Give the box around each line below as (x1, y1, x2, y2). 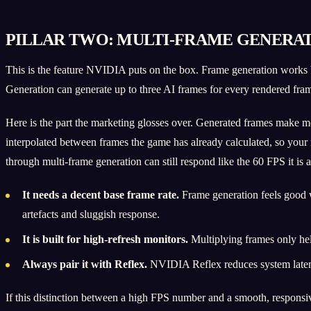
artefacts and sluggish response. (22, 208, 160, 220)
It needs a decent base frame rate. (22, 188, 179, 201)
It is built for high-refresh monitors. (22, 233, 188, 245)
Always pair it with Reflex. (22, 258, 147, 270)
